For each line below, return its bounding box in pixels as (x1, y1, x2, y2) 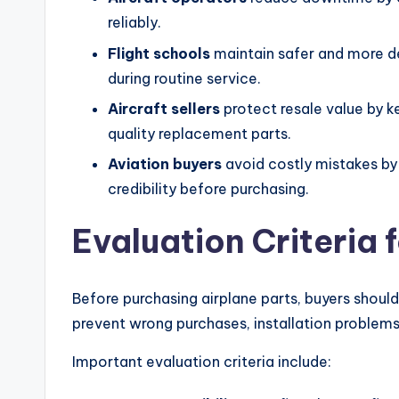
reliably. (108, 13, 161, 32)
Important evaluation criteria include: (72, 353, 331, 371)
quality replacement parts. (108, 124, 291, 142)
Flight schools (108, 44, 210, 62)
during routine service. (108, 69, 261, 87)
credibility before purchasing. (108, 180, 309, 199)
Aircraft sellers (108, 99, 220, 118)
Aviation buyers (108, 155, 222, 174)
